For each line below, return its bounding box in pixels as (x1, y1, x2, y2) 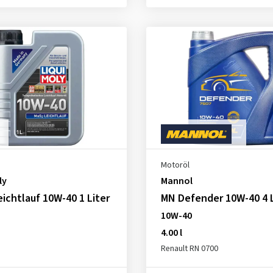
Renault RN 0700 (160, 243, 218, 255)
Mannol (160, 174, 193, 188)
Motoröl (160, 159, 190, 171)
